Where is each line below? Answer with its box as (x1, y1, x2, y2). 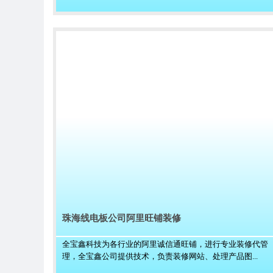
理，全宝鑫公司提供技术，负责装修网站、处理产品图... (62, 252, 258, 261)
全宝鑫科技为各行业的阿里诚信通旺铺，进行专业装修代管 (62, 239, 268, 249)
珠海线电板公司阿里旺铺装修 (62, 213, 181, 223)
